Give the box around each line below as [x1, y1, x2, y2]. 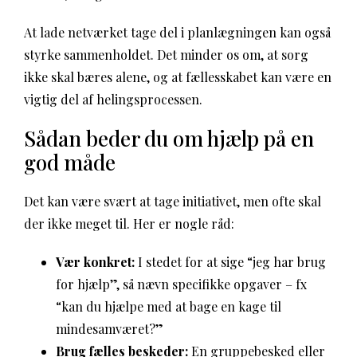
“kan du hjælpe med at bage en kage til [56, 298, 281, 315]
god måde [24, 148, 116, 176]
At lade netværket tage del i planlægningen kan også [24, 24, 331, 41]
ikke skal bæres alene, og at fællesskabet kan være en [24, 69, 331, 85]
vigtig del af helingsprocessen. [24, 91, 202, 108]
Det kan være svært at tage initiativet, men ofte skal [24, 193, 321, 210]
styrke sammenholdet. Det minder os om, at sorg [24, 46, 308, 63]
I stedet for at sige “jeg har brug [135, 253, 326, 270]
